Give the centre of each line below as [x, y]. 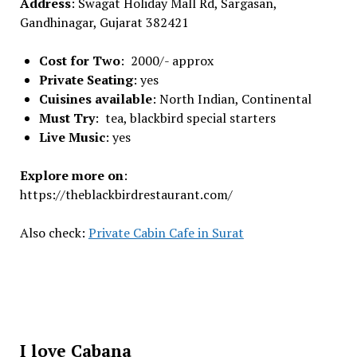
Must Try [67, 118]
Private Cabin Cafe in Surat [166, 232]
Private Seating [86, 79]
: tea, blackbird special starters [185, 118]
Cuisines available [95, 98]
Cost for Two [79, 60]
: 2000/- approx [167, 60]
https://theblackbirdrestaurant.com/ [126, 194]
